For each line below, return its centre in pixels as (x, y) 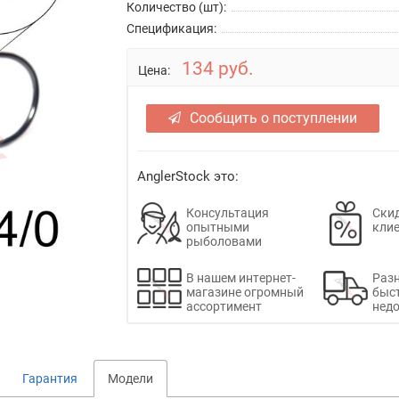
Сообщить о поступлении (273, 118)
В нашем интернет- (240, 277)
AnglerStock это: (187, 176)
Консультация (227, 212)
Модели (130, 378)
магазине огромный (244, 292)
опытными (217, 227)
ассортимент (224, 306)
